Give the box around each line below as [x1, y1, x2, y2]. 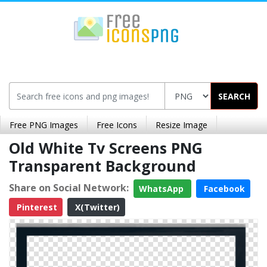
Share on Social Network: [9, 181, 129, 194]
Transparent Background [9, 156, 196, 176]
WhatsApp [139, 183, 186, 194]
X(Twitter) [73, 201, 120, 213]
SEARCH [218, 90, 250, 102]
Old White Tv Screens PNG [9, 138, 203, 158]
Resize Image [156, 119, 207, 131]
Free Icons [97, 119, 137, 131]
